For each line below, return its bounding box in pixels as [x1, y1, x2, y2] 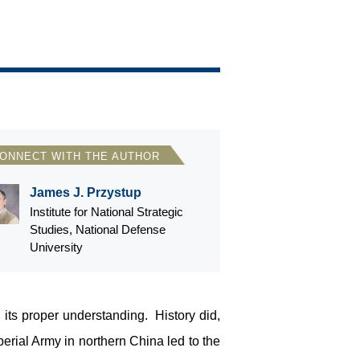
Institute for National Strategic [30, 205, 183, 219]
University [30, 240, 83, 255]
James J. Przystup [30, 186, 141, 200]
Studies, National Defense [30, 223, 166, 237]
